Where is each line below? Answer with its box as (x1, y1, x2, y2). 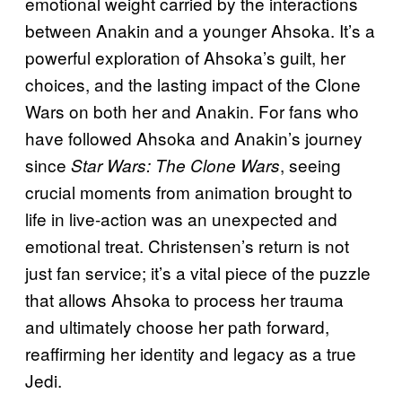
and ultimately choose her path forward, (25, 314, 329, 339)
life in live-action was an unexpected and (25, 206, 337, 232)
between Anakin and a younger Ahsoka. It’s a (25, 18, 375, 43)
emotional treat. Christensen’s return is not (25, 233, 349, 258)
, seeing (280, 153, 341, 178)
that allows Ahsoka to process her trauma (25, 287, 344, 312)
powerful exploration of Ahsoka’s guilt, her (25, 45, 345, 70)
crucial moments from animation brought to (25, 179, 353, 205)
